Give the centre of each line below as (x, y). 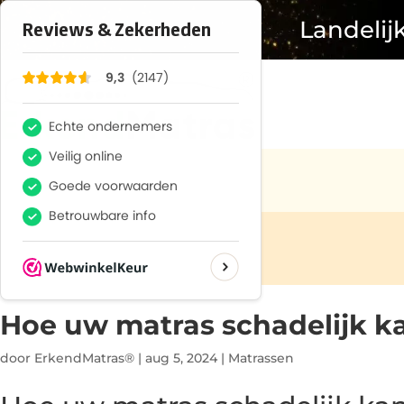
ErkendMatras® (84, 358)
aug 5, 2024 (181, 358)
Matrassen (261, 358)
